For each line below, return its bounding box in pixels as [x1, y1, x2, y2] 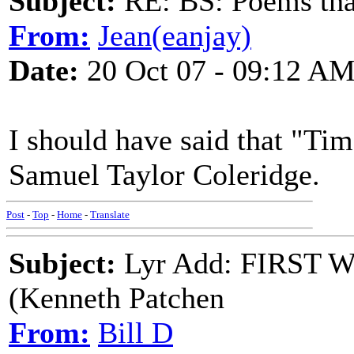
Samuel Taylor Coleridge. [9, 158, 320, 191]
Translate [90, 209, 130, 220]
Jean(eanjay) [98, 19, 251, 52]
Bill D [98, 316, 173, 349]
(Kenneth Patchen [9, 281, 224, 314]
